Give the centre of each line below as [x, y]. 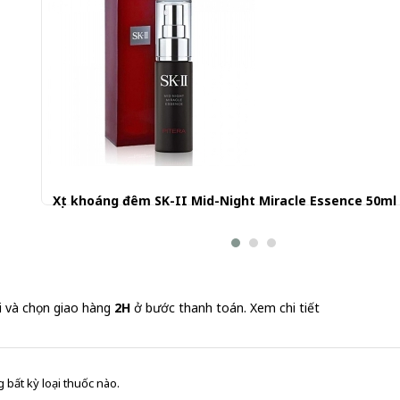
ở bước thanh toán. [190, 308]
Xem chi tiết [285, 308]
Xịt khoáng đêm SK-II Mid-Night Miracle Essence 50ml [225, 200]
